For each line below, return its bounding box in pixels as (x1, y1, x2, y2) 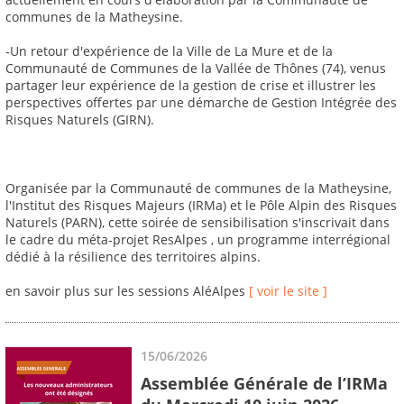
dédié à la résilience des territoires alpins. (5, 248, 261, 266)
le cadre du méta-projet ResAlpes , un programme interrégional (5, 231, 390, 249)
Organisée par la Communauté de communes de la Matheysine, (5, 179, 391, 197)
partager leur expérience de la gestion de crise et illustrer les (5, 77, 376, 95)
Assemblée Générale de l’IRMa (141, 372, 388, 394)
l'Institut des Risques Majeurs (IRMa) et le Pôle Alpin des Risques (5, 197, 397, 215)
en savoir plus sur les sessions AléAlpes (5, 282, 249, 300)
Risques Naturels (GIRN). (5, 111, 154, 129)
